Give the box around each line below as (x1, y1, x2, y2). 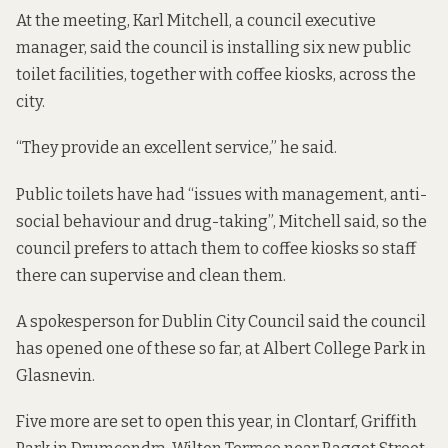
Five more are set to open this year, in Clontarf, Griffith (16, 411, 417, 431)
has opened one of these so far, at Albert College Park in (16, 338, 426, 358)
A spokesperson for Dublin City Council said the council (16, 311, 426, 331)
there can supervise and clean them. (16, 265, 286, 285)
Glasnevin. (16, 365, 95, 385)
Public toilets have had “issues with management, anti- (16, 184, 427, 204)
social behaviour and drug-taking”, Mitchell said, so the (16, 211, 427, 231)
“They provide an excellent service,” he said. (16, 138, 337, 158)
